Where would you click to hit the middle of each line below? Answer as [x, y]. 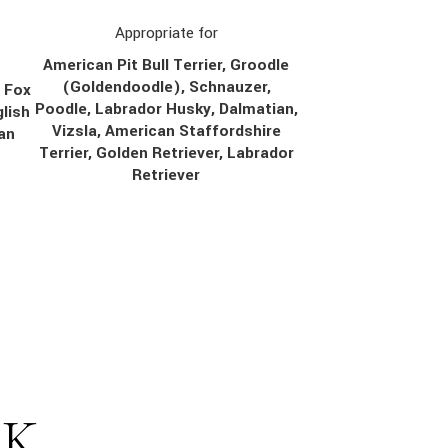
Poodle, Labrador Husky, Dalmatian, [166, 108]
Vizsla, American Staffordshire [166, 130]
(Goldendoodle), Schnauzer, [166, 86]
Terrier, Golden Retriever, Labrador [166, 152]
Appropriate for [166, 32]
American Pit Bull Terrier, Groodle [166, 64]
